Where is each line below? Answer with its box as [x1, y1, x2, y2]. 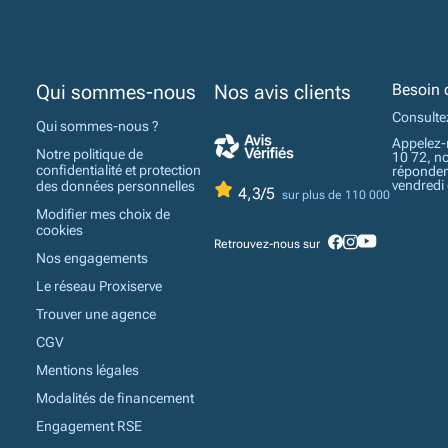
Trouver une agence [36, 306, 156, 323]
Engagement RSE [36, 418, 142, 435]
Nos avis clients [214, 80, 351, 105]
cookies [36, 222, 83, 239]
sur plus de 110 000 [279, 188, 390, 203]
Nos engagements [36, 250, 148, 267]
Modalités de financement [36, 390, 194, 407]
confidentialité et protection [36, 162, 201, 179]
